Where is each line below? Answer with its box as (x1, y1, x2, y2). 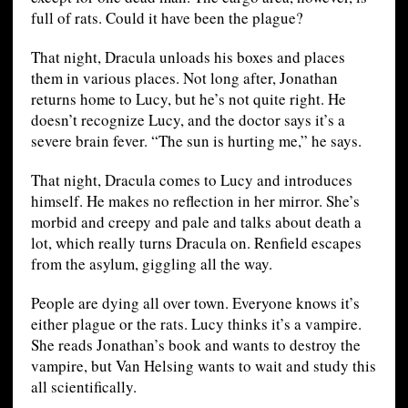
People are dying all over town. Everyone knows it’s (30, 292, 360, 314)
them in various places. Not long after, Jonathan (30, 67, 338, 89)
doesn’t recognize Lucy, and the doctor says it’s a (30, 109, 345, 131)
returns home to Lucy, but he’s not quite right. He (30, 88, 346, 110)
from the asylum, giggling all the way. (30, 253, 272, 275)
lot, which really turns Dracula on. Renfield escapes (30, 232, 362, 254)
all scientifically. (30, 376, 137, 398)
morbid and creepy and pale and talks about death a (30, 211, 362, 233)
